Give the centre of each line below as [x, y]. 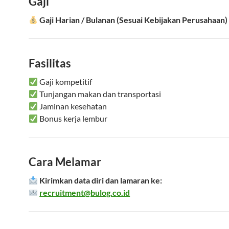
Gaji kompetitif [65, 82]
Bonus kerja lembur [73, 118]
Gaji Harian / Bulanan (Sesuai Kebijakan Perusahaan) [134, 20]
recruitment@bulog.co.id [85, 192]
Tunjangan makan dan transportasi [100, 94]
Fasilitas [50, 63]
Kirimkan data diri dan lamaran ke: [101, 180]
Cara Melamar [65, 162]
